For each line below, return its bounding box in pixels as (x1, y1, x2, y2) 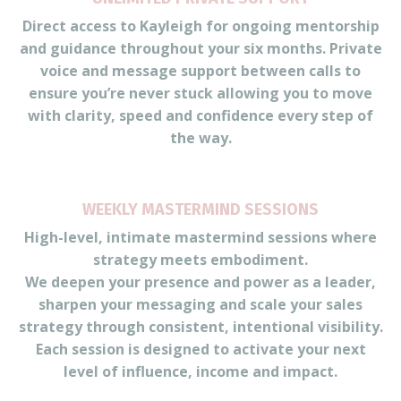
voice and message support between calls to (40, 60, 361, 81)
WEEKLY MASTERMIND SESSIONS (82, 199, 319, 219)
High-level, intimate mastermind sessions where (24, 226, 377, 247)
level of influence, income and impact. (64, 361, 337, 381)
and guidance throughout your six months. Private (19, 38, 382, 58)
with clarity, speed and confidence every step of (28, 105, 373, 125)
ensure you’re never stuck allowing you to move (29, 82, 372, 103)
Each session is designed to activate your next (35, 338, 366, 359)
